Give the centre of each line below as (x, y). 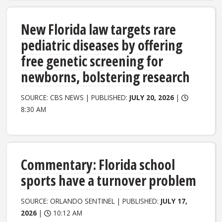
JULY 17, (174, 201)
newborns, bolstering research (106, 77)
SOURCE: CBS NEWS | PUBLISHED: (75, 98)
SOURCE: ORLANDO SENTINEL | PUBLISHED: (91, 201)
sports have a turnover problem (109, 181)
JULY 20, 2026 (152, 98)
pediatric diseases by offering (102, 45)
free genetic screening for (92, 61)
